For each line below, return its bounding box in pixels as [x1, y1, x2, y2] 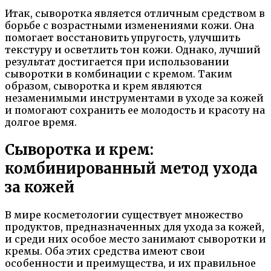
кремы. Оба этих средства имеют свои [5, 244, 205, 257]
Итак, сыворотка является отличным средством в [5, 7, 265, 19]
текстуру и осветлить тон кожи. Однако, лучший [5, 44, 261, 56]
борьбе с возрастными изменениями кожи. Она [5, 19, 254, 31]
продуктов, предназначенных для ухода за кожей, [5, 220, 264, 233]
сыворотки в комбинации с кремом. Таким [5, 68, 232, 80]
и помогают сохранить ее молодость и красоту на [5, 104, 265, 116]
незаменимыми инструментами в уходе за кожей [5, 92, 264, 104]
